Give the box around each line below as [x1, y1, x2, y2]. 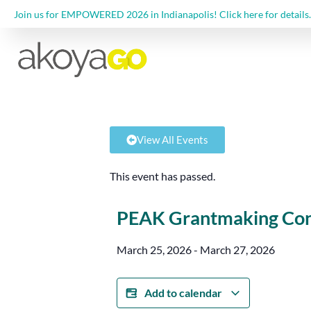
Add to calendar [144, 286, 224, 300]
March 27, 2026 [200, 243, 275, 257]
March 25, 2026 [117, 243, 192, 257]
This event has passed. [110, 169, 215, 183]
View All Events [137, 133, 208, 146]
